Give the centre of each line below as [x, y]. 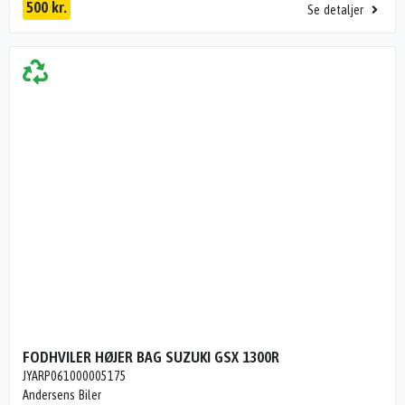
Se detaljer [337, 9]
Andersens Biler [62, 396]
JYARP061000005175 [75, 377]
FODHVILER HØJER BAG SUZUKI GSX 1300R [151, 358]
